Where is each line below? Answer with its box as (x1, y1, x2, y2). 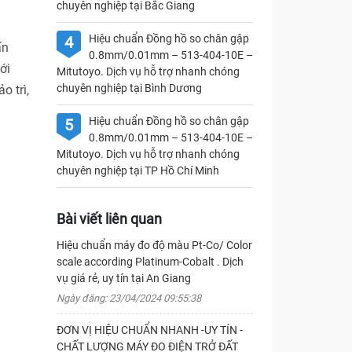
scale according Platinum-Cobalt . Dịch (56, 255, 244, 268)
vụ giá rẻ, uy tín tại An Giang (56, 272, 191, 284)
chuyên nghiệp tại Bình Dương (56, 82, 202, 94)
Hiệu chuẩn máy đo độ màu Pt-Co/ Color (56, 239, 252, 251)
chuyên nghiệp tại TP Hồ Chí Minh (56, 164, 219, 177)
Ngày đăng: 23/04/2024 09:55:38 (56, 292, 201, 304)
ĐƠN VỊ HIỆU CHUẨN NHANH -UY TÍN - (56, 324, 243, 336)
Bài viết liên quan (56, 211, 162, 227)
